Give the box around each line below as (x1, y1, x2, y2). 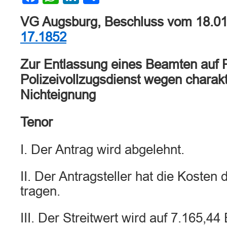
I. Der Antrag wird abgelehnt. (20, 142, 184, 157)
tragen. (20, 184, 60, 198)
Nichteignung (20, 88, 96, 102)
